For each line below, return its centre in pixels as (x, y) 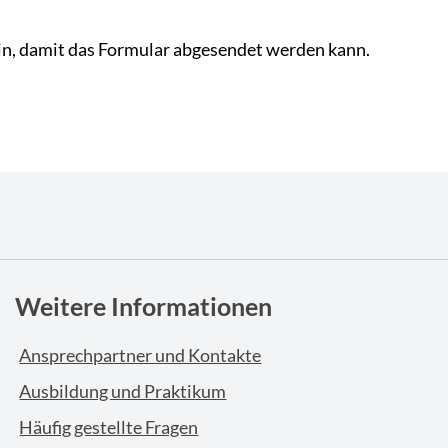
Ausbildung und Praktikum (123, 390)
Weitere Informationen (143, 305)
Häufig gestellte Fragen (109, 426)
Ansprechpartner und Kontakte (140, 354)
